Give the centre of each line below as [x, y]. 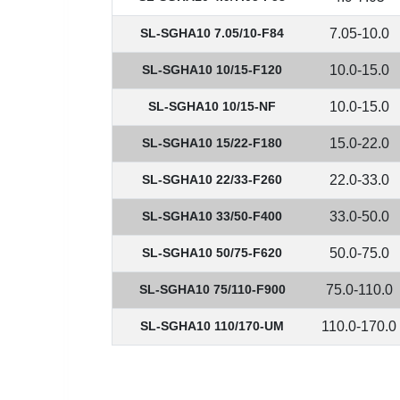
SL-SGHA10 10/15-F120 [212, 70]
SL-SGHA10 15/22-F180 [212, 143]
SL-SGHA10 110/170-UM [212, 326]
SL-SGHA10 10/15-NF [212, 106]
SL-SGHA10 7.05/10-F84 [212, 33]
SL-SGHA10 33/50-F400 [212, 216]
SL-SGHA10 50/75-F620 [212, 253]
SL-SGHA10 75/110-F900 [212, 289]
